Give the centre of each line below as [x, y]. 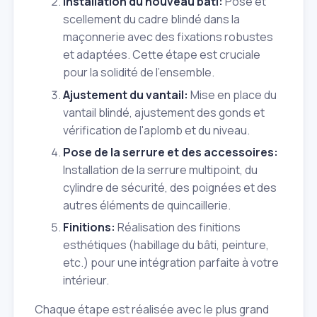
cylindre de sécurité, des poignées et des [170, 188]
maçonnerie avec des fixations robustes [168, 37]
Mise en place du [232, 94]
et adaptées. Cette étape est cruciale [162, 55]
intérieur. [86, 281]
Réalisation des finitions [178, 227]
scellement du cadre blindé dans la [151, 19]
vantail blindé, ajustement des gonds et [164, 112]
